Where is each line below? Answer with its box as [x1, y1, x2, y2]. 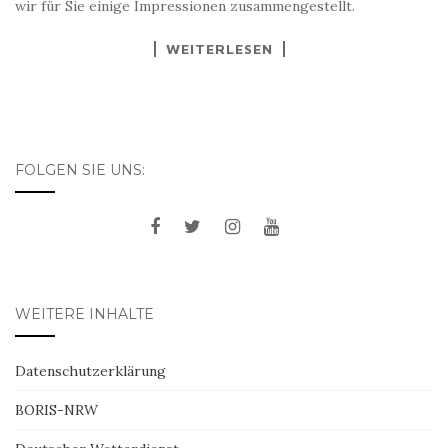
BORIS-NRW [15, 400, 98, 419]
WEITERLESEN [165, 39, 273, 57]
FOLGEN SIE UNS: [15, 160, 145, 179]
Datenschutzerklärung [15, 361, 166, 380]
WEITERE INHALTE [15, 304, 154, 323]
